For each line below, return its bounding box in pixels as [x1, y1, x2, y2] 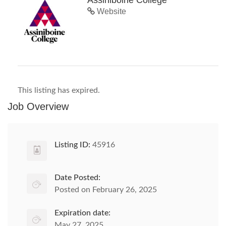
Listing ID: [54, 141, 90, 149]
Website [95, 7, 126, 16]
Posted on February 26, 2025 [54, 186, 157, 194]
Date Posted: [54, 174, 100, 182]
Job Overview [8, 101, 69, 112]
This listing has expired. [18, 86, 100, 94]
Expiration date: [54, 209, 110, 217]
